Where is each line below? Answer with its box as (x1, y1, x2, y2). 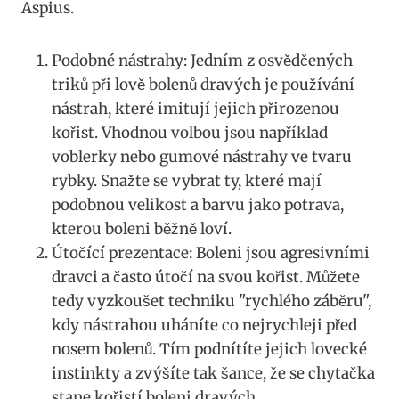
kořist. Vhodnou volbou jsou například (52, 123, 328, 143)
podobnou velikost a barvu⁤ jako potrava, (52, 195, 344, 216)
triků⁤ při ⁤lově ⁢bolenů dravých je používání (52, 75, 354, 95)
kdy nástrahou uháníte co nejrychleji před (52, 315, 357, 336)
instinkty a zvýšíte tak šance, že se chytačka (52, 363, 375, 384)
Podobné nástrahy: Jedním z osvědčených (52, 51, 353, 71)
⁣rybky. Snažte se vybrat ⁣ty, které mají (52, 171, 322, 191)
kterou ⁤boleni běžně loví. (52, 219, 232, 240)
